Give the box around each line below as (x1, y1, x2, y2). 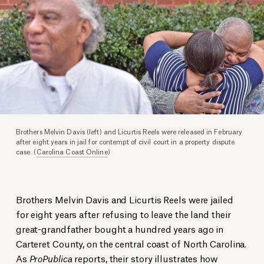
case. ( (15, 147, 37, 156)
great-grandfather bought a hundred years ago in (15, 222, 224, 235)
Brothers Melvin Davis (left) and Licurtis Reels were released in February (15, 127, 243, 136)
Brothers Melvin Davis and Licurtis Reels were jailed (15, 193, 233, 206)
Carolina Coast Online (36, 147, 108, 156)
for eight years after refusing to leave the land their (15, 207, 231, 220)
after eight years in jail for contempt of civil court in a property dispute (15, 137, 235, 146)
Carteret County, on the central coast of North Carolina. (15, 237, 247, 250)
